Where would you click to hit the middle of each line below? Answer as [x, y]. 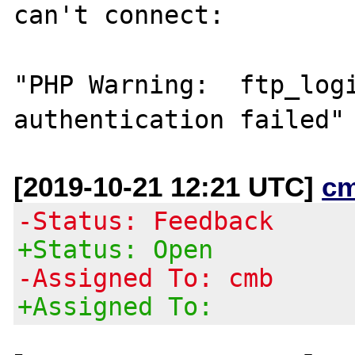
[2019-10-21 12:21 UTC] [168, 186]
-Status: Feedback [146, 221]
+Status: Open [116, 249]
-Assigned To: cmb [146, 278]
